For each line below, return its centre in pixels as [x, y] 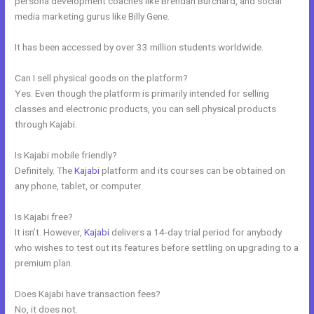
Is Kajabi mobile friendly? [66, 155]
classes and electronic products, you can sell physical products [146, 108]
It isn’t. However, [50, 232]
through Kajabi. [46, 124]
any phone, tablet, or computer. [79, 185]
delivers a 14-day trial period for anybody [196, 232]
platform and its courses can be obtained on [193, 170]
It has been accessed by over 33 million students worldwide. [139, 47]
